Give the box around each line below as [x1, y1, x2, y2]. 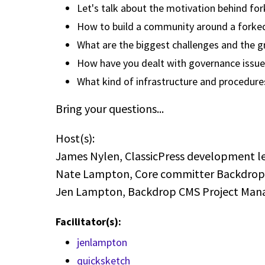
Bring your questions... [56, 101, 164, 116]
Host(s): [56, 130, 97, 146]
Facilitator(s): [56, 214, 124, 228]
